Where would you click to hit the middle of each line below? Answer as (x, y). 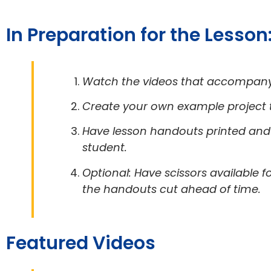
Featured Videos (81, 243)
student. (105, 148)
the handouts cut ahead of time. (172, 189)
